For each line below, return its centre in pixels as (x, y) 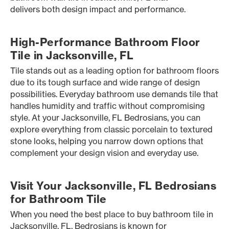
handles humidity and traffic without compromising (108, 106)
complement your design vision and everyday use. (104, 153)
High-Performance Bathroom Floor (105, 42)
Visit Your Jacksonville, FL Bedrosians (113, 186)
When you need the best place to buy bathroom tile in (112, 214)
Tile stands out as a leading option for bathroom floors (114, 71)
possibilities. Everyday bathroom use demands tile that (114, 94)
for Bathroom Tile (59, 199)
